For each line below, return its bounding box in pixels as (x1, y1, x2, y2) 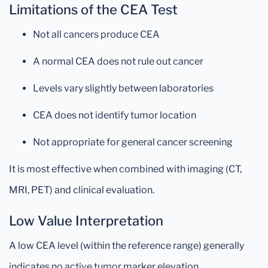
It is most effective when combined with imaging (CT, (9, 163, 242, 175)
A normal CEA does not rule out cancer (33, 56, 203, 67)
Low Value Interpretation (9, 213, 163, 229)
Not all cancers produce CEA (33, 29, 160, 40)
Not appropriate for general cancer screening (33, 136, 233, 148)
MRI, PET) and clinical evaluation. (9, 184, 154, 196)
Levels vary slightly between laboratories (33, 83, 214, 94)
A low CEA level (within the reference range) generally (9, 240, 244, 251)
